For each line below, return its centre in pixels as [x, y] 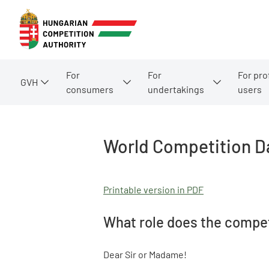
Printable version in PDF [153, 189]
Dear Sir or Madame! [145, 254]
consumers [90, 89]
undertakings [176, 89]
